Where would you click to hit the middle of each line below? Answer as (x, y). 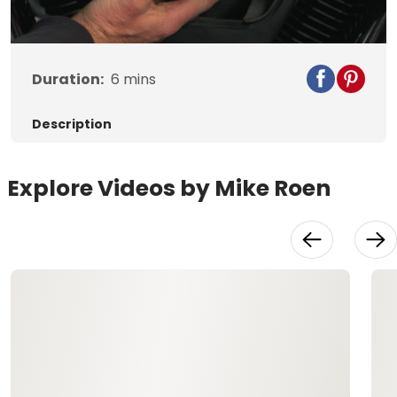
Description (72, 125)
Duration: (68, 80)
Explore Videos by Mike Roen (169, 189)
